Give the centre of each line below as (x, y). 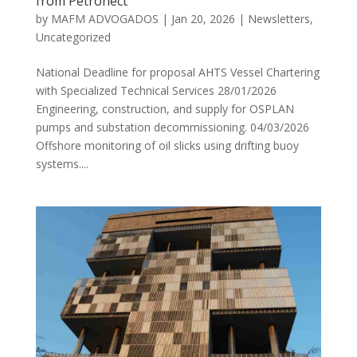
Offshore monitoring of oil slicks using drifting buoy (167, 145)
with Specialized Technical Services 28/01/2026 (156, 90)
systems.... (62, 163)
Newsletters (279, 18)
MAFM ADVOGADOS (104, 18)
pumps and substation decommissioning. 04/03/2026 (172, 127)
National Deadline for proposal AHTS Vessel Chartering (177, 72)
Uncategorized (73, 37)
